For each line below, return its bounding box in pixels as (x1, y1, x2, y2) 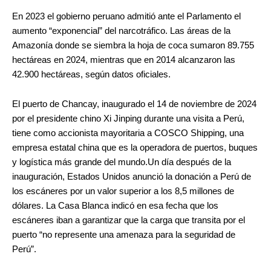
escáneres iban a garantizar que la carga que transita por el (12, 215, 245, 226)
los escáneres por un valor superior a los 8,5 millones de (12, 186, 234, 197)
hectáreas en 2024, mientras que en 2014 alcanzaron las (12, 54, 235, 65)
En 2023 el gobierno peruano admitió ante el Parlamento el (12, 11, 241, 21)
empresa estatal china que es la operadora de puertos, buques (12, 143, 258, 153)
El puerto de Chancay (12, 99, 97, 109)
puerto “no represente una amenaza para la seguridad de (12, 230, 235, 240)
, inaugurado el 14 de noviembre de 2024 (97, 99, 256, 109)
